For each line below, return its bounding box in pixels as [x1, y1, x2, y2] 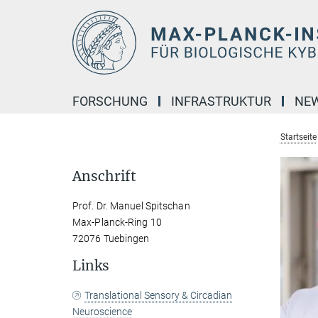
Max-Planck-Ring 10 [72, 216, 162, 228]
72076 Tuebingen [72, 233, 150, 244]
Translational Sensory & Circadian [84, 290, 233, 301]
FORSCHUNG [72, 94, 148, 109]
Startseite [280, 132, 317, 142]
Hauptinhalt [4, 6, 62, 20]
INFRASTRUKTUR [171, 94, 271, 109]
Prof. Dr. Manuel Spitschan [72, 200, 190, 212]
